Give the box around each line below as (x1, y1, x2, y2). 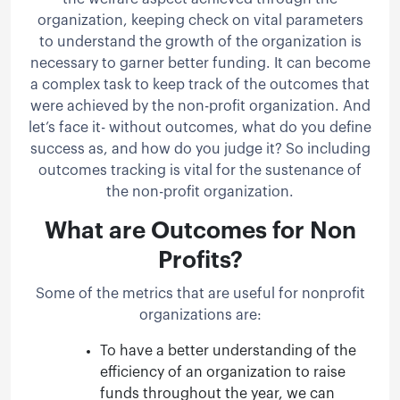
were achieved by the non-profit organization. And (29, 98, 371, 113)
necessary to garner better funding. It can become (29, 55, 371, 71)
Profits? (157, 248, 243, 272)
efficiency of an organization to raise (100, 364, 346, 379)
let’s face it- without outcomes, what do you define (29, 120, 371, 135)
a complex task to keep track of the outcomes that (30, 77, 370, 92)
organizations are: (138, 307, 262, 322)
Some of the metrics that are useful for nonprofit (35, 286, 365, 301)
